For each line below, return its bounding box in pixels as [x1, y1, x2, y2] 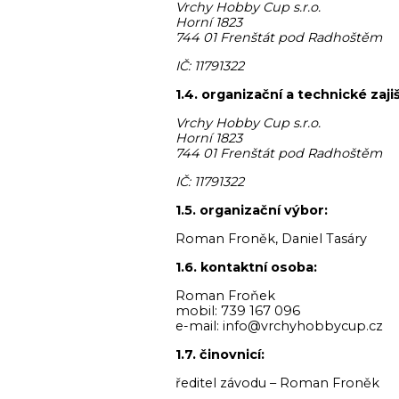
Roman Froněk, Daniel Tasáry [175, 231, 367, 247]
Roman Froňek [175, 288, 275, 304]
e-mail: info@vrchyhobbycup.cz [175, 318, 383, 334]
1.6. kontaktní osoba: [175, 259, 317, 275]
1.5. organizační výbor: [175, 202, 328, 218]
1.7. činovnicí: [175, 346, 265, 362]
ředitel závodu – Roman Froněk [175, 375, 379, 391]
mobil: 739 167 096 [175, 303, 300, 319]
